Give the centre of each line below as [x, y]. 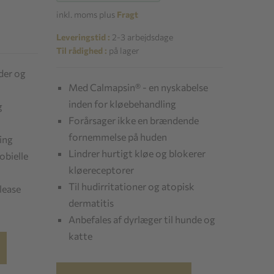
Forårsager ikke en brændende [134, 120]
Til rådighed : [82, 50]
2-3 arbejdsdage [142, 37]
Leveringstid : [83, 37]
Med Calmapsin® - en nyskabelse [139, 87]
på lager [124, 50]
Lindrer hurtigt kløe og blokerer [137, 153]
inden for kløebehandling [123, 103]
